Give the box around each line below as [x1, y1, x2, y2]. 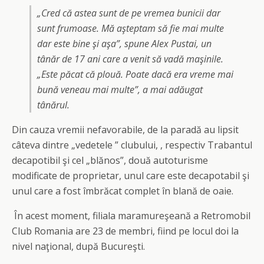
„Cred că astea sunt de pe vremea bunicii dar [37, 6, 220, 19]
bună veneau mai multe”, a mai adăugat [37, 83, 203, 96]
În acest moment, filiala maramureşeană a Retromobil [14, 209, 250, 222]
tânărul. [37, 98, 70, 111]
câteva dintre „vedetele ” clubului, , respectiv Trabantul [12, 138, 252, 151]
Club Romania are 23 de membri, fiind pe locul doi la [12, 225, 239, 237]
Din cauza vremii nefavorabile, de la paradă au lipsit [12, 123, 239, 136]
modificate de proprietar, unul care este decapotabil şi [12, 169, 249, 182]
